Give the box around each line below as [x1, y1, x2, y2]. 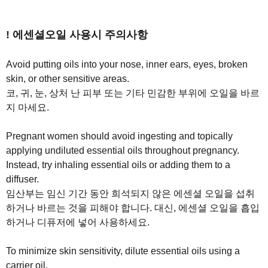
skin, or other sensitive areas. [6, 74, 129, 84]
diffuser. [6, 174, 39, 185]
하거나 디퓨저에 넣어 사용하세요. [6, 217, 150, 228]
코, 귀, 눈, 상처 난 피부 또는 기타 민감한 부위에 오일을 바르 [6, 88, 260, 99]
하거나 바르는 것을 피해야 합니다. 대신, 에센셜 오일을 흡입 [6, 203, 260, 214]
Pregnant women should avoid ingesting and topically [6, 131, 233, 142]
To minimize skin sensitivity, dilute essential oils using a [6, 246, 240, 257]
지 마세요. [6, 102, 49, 113]
